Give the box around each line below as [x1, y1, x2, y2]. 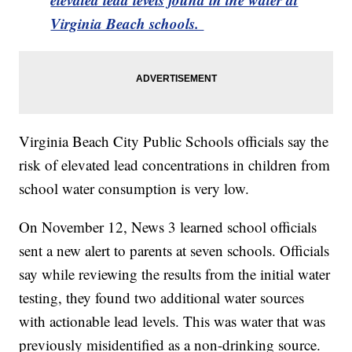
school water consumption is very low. [19, 178, 250, 199]
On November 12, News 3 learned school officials [19, 217, 317, 237]
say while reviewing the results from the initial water [19, 264, 331, 284]
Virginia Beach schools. [50, 13, 204, 35]
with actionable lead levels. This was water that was [19, 311, 326, 332]
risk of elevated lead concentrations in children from [19, 155, 331, 175]
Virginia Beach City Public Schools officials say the [19, 131, 329, 152]
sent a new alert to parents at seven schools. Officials [19, 240, 330, 261]
